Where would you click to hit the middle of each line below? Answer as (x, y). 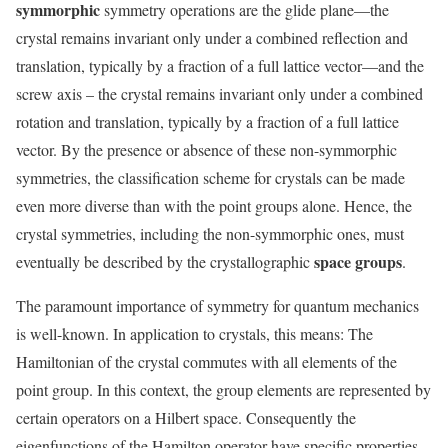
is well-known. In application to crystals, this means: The (194, 334)
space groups (358, 262)
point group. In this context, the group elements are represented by (223, 390)
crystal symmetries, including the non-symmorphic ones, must (210, 234)
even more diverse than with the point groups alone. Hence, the (214, 206)
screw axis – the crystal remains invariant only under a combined (219, 94)
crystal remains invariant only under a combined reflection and (212, 38)
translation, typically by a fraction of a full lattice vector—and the (220, 66)
